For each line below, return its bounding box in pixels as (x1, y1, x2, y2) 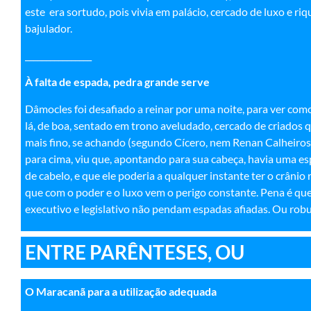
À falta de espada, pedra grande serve (25, 75, 210, 89)
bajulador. (25, 22, 72, 35)
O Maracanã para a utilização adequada (25, 284, 217, 298)
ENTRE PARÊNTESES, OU (25, 239, 244, 264)
